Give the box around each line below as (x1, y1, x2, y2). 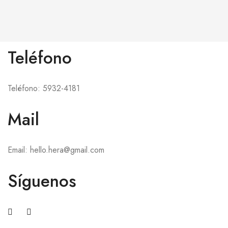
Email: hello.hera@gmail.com (8, 144, 104, 156)
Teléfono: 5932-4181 (8, 82, 80, 94)
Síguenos (8, 169, 76, 193)
